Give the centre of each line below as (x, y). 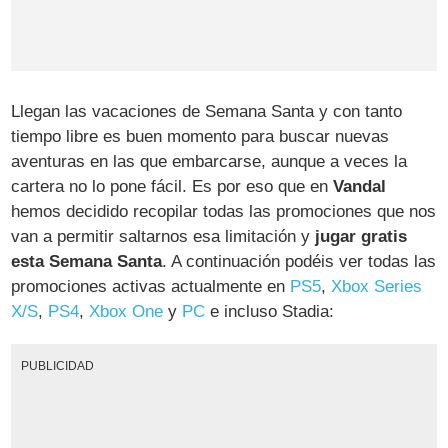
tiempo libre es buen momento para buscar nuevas (200, 136)
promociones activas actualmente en (151, 286)
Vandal (360, 186)
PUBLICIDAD (57, 366)
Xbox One (126, 311)
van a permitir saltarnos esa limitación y (163, 236)
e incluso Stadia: (270, 311)
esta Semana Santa (87, 261)
